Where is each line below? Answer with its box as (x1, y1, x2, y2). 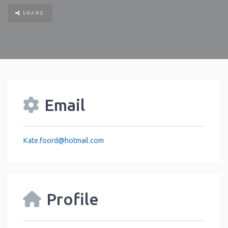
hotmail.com (65, 136, 104, 145)
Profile (46, 190, 99, 209)
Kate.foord (23, 136, 58, 145)
